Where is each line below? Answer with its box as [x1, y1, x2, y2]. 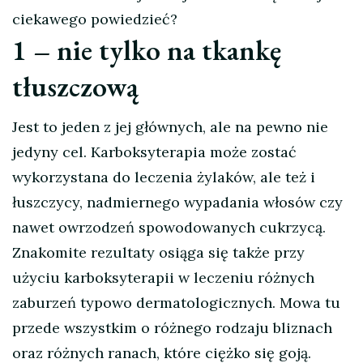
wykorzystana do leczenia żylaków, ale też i [12, 168, 315, 187]
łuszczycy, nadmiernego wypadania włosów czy [12, 193, 343, 212]
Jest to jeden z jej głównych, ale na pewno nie [12, 117, 328, 137]
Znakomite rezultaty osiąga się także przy [12, 243, 305, 263]
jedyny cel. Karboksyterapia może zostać [12, 143, 297, 162]
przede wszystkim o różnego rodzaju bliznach [12, 318, 332, 338]
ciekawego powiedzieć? [12, 10, 177, 29]
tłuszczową [12, 68, 139, 105]
